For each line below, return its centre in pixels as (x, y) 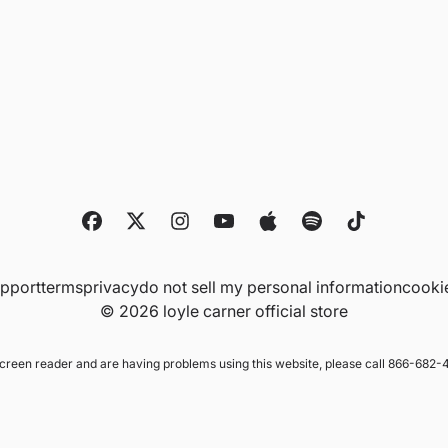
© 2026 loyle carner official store (224, 311)
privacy (111, 287)
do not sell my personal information (270, 287)
